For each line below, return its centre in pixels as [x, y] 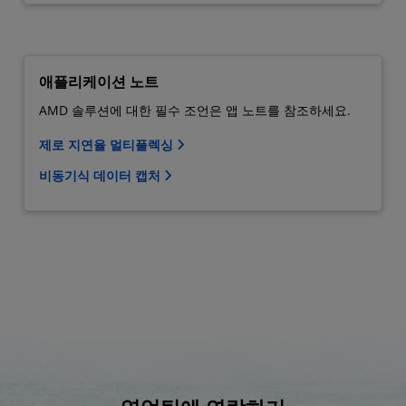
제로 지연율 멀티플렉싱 [108, 144]
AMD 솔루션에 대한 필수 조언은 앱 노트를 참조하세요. [195, 110]
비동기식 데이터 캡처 [101, 175]
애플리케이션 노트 [99, 81]
